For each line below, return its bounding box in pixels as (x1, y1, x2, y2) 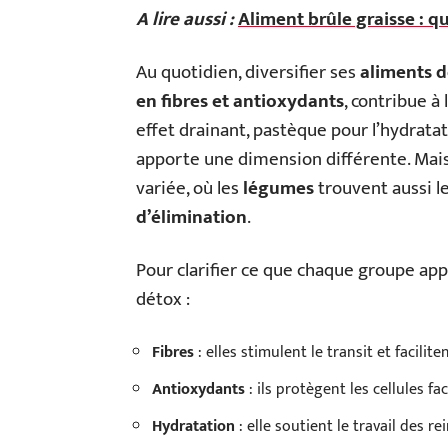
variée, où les (136, 173, 243, 204)
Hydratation (152, 413, 235, 440)
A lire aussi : (136, 4, 234, 35)
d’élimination (136, 202, 247, 233)
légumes (243, 173, 314, 204)
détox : (136, 284, 190, 315)
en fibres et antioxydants (136, 86, 344, 117)
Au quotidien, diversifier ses (136, 57, 360, 88)
